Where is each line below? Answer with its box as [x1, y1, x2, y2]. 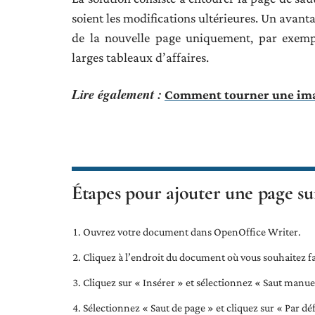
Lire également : [72, 84, 162, 103]
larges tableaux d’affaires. [72, 49, 209, 65]
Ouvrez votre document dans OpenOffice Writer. [83, 225, 301, 238]
